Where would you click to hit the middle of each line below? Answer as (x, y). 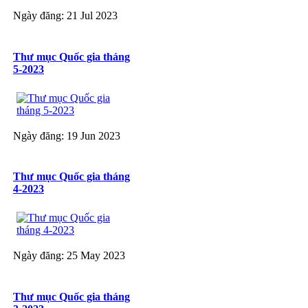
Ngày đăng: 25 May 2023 (69, 256)
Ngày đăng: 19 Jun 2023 (67, 135)
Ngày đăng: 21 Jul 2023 (65, 16)
